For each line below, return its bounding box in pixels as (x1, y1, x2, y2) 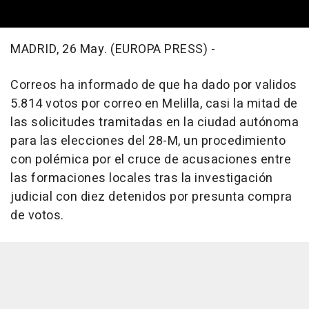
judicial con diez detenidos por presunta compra (10, 187, 292, 206)
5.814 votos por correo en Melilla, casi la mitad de (10, 94, 298, 113)
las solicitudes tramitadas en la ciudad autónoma (10, 112, 299, 132)
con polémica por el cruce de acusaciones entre (10, 150, 291, 169)
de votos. (10, 206, 64, 225)
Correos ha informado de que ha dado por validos (10, 75, 297, 94)
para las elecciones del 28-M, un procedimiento (10, 131, 286, 150)
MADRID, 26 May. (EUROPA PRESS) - (10, 39, 215, 59)
